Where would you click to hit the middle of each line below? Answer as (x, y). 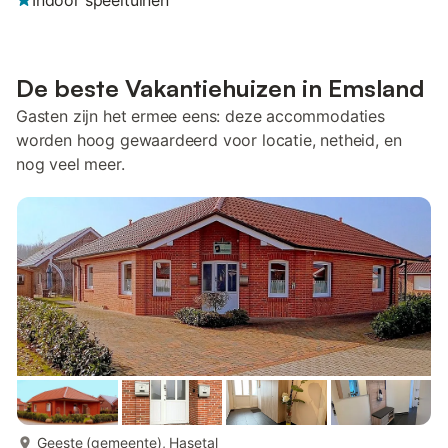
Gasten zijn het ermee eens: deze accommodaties (200, 116)
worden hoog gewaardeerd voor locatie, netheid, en (209, 140)
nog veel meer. (70, 164)
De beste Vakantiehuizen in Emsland (220, 88)
